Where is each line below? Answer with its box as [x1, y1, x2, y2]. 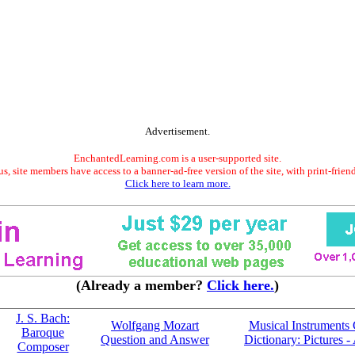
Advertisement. [145, 125, 210, 137]
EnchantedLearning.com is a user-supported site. [74, 152, 281, 164]
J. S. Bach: [16, 311, 70, 325]
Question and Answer [101, 333, 209, 346]
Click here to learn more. [124, 177, 231, 189]
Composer [17, 340, 69, 353]
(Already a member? [76, 277, 207, 293]
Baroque [21, 326, 64, 339]
